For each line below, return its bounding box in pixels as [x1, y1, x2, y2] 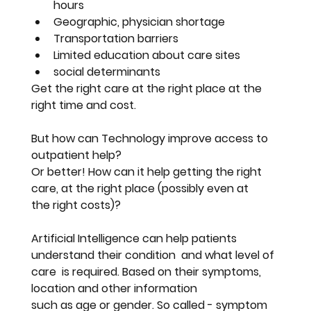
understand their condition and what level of [31, 246, 278, 263]
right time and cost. [31, 96, 137, 113]
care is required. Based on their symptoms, [31, 263, 264, 280]
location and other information [31, 280, 201, 296]
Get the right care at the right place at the [31, 80, 265, 96]
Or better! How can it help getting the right [31, 163, 265, 180]
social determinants [53, 63, 161, 80]
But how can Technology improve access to [31, 130, 271, 146]
